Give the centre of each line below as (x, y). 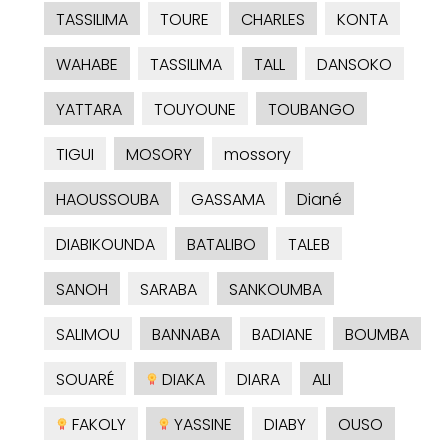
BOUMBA (377, 335)
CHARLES (273, 20)
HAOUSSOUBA (107, 200)
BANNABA (186, 335)
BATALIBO (221, 245)
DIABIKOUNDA (105, 245)
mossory (257, 155)
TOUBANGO (311, 110)
